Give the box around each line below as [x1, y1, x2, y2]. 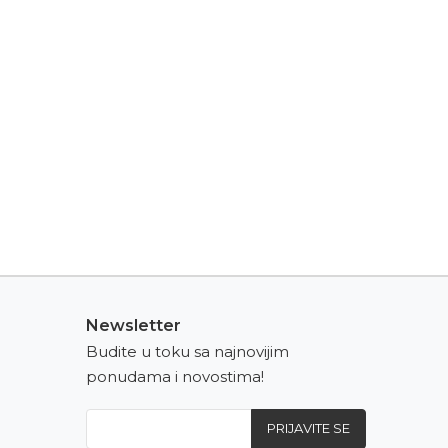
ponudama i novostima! [86, 366, 264, 386]
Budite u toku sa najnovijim [86, 341, 289, 361]
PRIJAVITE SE [267, 420, 350, 436]
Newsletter [86, 315, 181, 335]
